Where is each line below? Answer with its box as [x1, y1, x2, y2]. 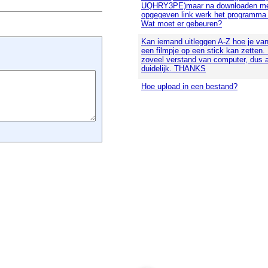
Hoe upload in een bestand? [141, 82, 237, 91]
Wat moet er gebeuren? [141, 19, 222, 28]
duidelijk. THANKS [141, 64, 206, 73]
